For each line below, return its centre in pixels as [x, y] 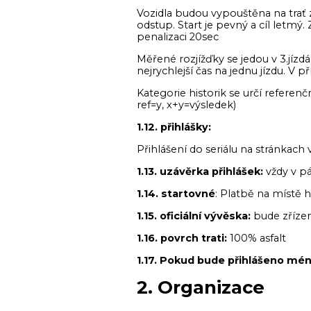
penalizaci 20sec [178, 37]
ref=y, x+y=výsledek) [186, 105]
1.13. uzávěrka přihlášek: [200, 171]
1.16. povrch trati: [182, 238]
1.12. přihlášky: [174, 127]
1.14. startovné [176, 194]
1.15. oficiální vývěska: [194, 216]
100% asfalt [257, 238]
